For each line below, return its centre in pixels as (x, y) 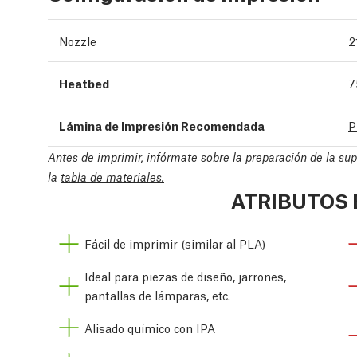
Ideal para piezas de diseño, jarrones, (185, 276)
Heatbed (84, 82)
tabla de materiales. (112, 176)
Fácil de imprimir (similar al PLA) (175, 243)
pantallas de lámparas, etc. (157, 295)
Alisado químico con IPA (150, 327)
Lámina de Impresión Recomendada (162, 125)
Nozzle (78, 40)
